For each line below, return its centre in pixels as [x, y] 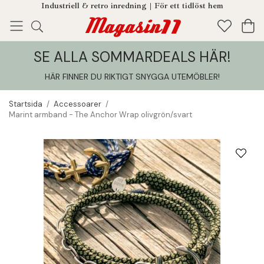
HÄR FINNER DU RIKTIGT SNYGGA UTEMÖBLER [131, 77]
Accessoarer [77, 104]
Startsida [26, 104]
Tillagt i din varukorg [131, 65]
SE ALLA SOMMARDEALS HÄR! [132, 57]
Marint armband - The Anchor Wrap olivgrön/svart [100, 115]
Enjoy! [33, 60]
